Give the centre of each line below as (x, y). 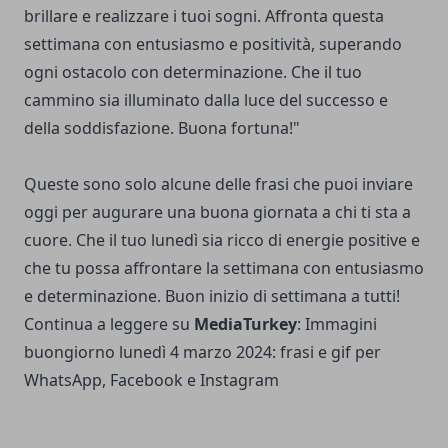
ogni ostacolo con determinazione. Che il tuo (193, 72)
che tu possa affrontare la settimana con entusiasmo (224, 268)
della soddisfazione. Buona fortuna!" (162, 128)
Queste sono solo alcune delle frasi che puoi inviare (218, 184)
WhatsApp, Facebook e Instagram (151, 380)
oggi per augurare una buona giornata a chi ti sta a (217, 212)
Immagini (341, 324)
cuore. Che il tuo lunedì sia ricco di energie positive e (222, 240)
